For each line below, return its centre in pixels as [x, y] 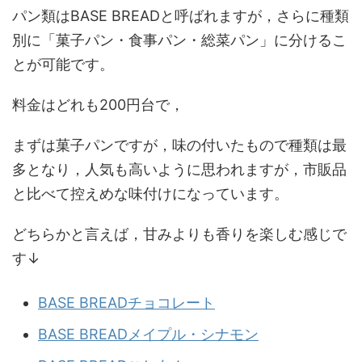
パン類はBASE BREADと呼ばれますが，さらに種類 [181, 16]
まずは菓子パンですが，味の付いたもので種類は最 [179, 145]
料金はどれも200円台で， [98, 105]
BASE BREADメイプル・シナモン [148, 334]
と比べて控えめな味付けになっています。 [150, 194]
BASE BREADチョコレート [126, 302]
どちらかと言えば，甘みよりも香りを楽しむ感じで [179, 234]
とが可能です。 [63, 65]
